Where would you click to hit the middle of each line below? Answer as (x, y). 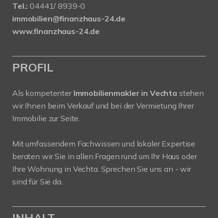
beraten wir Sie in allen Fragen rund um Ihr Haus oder (105, 156)
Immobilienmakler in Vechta (125, 93)
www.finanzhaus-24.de (56, 31)
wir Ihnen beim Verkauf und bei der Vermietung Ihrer (103, 106)
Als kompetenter (43, 93)
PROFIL (33, 67)
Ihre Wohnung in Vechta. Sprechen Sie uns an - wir (102, 169)
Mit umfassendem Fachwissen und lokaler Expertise (104, 144)
